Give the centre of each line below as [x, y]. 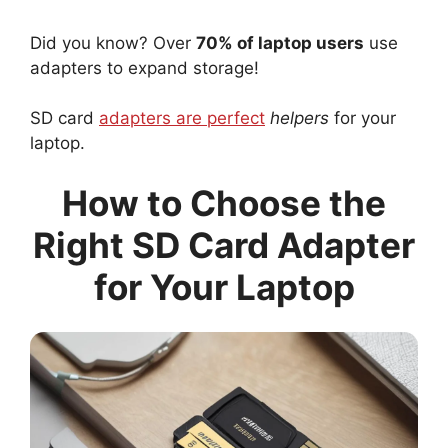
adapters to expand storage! [144, 67]
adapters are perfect [182, 118]
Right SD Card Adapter [224, 244]
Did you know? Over [113, 42]
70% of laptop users [280, 42]
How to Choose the [224, 202]
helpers [297, 118]
